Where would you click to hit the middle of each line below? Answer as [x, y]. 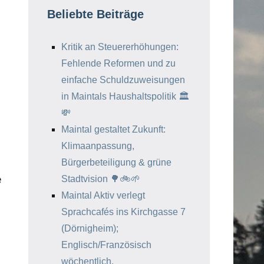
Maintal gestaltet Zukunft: [113, 129]
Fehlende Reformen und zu [118, 63]
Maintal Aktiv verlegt [103, 195]
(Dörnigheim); [90, 228]
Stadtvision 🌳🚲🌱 [101, 179]
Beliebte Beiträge [95, 14]
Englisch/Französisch [106, 245]
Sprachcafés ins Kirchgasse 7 [123, 212]
